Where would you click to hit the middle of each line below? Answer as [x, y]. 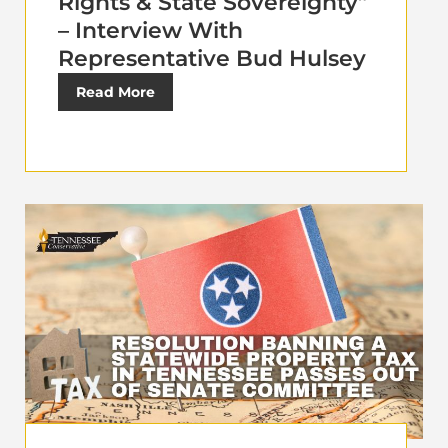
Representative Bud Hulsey [212, 58]
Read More [115, 91]
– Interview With [150, 30]
